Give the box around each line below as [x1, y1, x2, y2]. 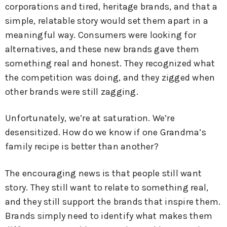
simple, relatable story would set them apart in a [5, 15, 208, 26]
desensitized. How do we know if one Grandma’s [5, 127, 206, 138]
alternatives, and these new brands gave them [5, 43, 200, 55]
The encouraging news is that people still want [5, 168, 202, 179]
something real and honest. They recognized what [5, 57, 215, 69]
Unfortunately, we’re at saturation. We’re [5, 112, 175, 124]
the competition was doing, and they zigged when [5, 71, 215, 83]
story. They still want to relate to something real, [5, 182, 209, 194]
